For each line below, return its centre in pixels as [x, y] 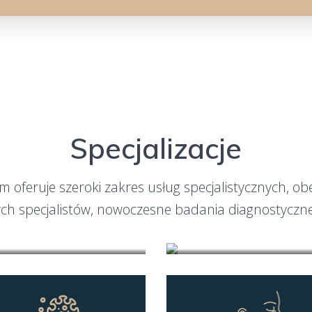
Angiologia [50, 263]
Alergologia [261, 263]
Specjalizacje [156, 148]
